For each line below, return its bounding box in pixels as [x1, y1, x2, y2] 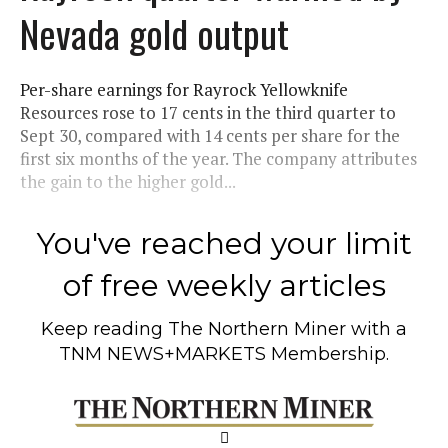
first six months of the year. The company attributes [20, 146, 417, 170]
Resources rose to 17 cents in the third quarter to [20, 100, 396, 124]
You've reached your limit [36, 224, 412, 262]
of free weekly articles [62, 266, 386, 304]
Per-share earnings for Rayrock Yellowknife [20, 77, 348, 101]
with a [346, 317, 407, 340]
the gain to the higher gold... [20, 169, 236, 193]
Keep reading [41, 317, 168, 340]
